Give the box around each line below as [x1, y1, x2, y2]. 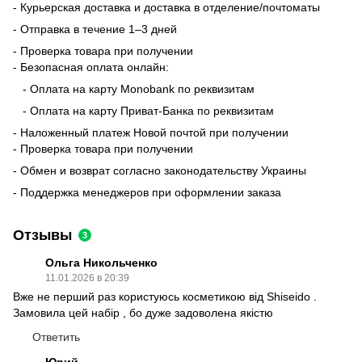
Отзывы [13, 226, 72, 243]
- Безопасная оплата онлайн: [13, 60, 169, 74]
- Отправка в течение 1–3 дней [13, 22, 177, 36]
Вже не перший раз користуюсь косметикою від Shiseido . [13, 289, 317, 303]
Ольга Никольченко [45, 255, 158, 269]
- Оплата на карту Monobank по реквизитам [13, 82, 258, 95]
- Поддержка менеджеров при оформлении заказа [13, 185, 281, 199]
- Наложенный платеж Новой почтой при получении [13, 125, 288, 139]
